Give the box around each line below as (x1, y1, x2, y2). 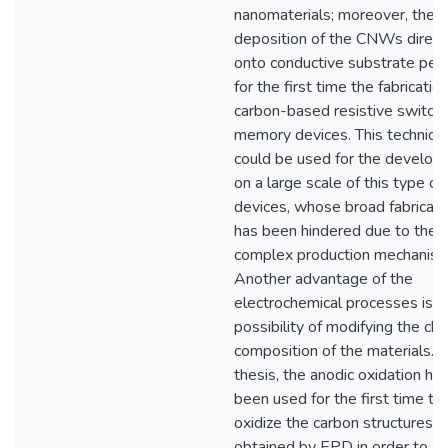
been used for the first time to (234, 388, 443, 410)
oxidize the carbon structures (234, 412, 433, 434)
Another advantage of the (234, 268, 413, 290)
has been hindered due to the (234, 220, 437, 242)
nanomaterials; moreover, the (234, 4, 435, 26)
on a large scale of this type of (234, 172, 443, 194)
